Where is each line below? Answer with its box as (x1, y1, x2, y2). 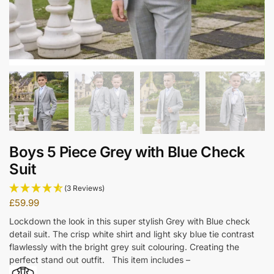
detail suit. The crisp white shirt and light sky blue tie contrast (9, 229, 254, 240)
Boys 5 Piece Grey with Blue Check (9, 143, 245, 161)
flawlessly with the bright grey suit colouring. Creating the (9, 242, 239, 253)
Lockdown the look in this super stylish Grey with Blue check (9, 216, 250, 227)
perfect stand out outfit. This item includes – (9, 254, 190, 265)
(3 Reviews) (64, 183, 105, 193)
